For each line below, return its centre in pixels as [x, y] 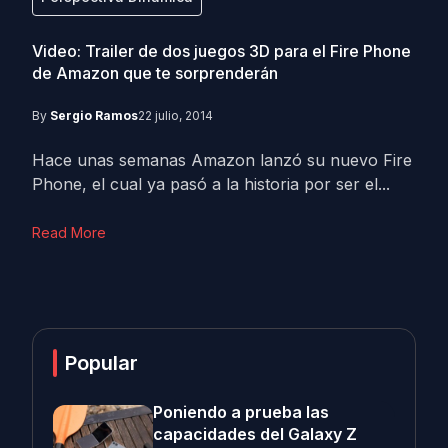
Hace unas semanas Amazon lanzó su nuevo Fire [222, 160]
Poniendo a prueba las [241, 412]
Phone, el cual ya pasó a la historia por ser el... [211, 184]
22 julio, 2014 [175, 115]
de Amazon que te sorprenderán [155, 73]
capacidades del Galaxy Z [255, 434]
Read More [69, 232]
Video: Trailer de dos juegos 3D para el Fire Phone [221, 51]
